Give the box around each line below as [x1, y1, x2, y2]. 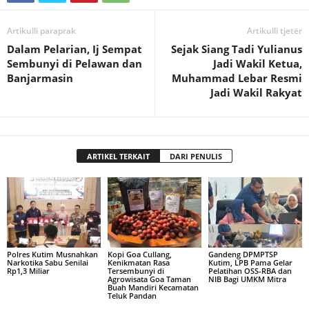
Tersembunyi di [107, 265, 164, 276]
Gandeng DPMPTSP [208, 248, 278, 259]
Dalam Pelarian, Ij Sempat [7, 42, 142, 56]
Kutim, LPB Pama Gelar [208, 257, 292, 268]
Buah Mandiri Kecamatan [107, 281, 199, 292]
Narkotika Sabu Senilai [7, 257, 88, 268]
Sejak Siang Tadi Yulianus [171, 42, 302, 56]
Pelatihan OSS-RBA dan [208, 265, 292, 276]
